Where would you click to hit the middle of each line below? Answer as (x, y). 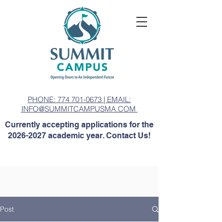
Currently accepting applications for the (79, 125)
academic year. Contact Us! (98, 136)
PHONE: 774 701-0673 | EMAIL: (79, 99)
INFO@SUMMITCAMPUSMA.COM (79, 109)
